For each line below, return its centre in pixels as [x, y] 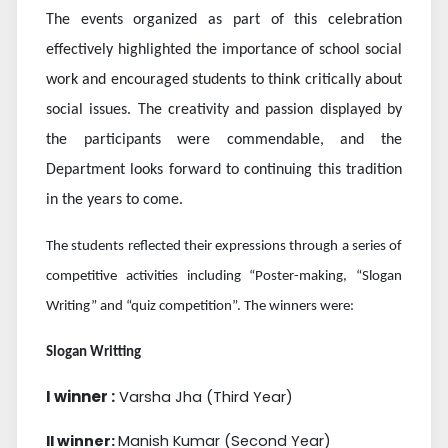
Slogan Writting [93, 353]
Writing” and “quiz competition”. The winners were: [200, 307]
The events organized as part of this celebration [224, 20]
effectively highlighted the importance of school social [224, 50]
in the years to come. [114, 200]
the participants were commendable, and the [224, 140]
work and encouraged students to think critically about [224, 80]
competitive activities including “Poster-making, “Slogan [224, 277]
